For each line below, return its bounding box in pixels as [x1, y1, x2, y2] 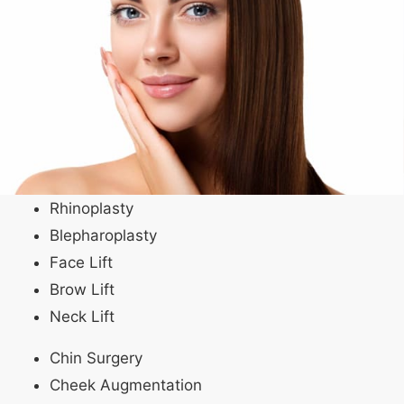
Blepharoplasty [50, 225, 157, 244]
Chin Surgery [50, 348, 142, 367]
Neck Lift [50, 307, 115, 326]
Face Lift [50, 252, 113, 271]
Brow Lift [50, 280, 115, 298]
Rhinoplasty [50, 198, 133, 217]
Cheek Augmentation [50, 375, 202, 394]
